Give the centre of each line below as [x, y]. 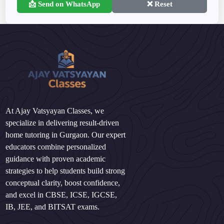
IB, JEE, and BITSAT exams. [53, 207]
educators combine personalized [56, 147]
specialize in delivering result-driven [62, 123]
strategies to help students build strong [65, 171]
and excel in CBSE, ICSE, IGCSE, [61, 195]
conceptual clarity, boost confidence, [63, 183]
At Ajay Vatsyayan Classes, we [55, 111]
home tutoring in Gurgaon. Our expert [66, 135]
